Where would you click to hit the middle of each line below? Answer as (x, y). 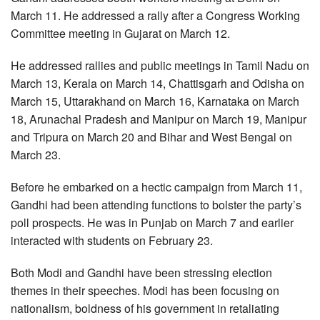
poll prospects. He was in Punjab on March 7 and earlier (152, 222)
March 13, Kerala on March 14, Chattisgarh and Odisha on (157, 83)
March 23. (36, 155)
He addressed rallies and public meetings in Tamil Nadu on (160, 65)
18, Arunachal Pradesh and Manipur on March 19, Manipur (159, 119)
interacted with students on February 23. (112, 240)
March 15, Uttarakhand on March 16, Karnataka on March (155, 101)
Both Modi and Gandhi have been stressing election (141, 272)
